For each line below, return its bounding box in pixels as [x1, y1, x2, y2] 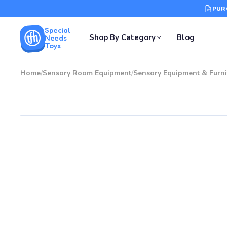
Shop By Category [89, 32, 156, 43]
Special [45, 25, 70, 35]
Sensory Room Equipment [43, 68, 131, 78]
